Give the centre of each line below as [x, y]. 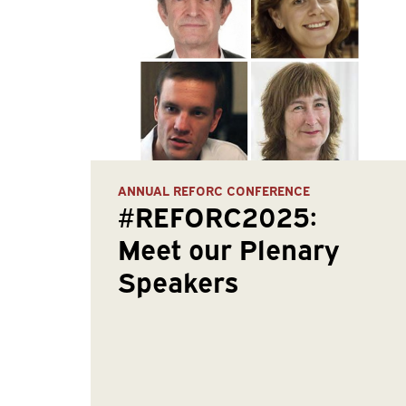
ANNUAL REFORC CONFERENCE [213, 190]
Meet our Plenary [228, 248]
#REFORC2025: [217, 216]
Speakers [178, 281]
